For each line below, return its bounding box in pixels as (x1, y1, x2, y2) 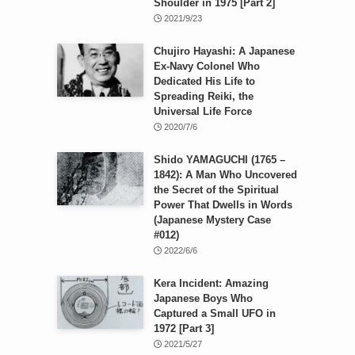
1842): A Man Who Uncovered (153, 168, 297, 181)
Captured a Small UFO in (153, 307, 276, 319)
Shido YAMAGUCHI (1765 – (153, 153, 285, 166)
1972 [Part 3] (153, 322, 214, 334)
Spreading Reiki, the (153, 90, 254, 102)
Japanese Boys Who (153, 292, 253, 304)
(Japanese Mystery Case (153, 213, 271, 226)
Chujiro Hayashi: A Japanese (153, 44, 295, 57)
